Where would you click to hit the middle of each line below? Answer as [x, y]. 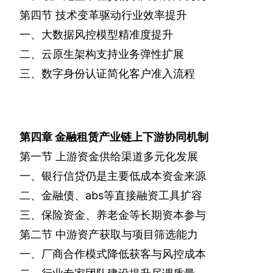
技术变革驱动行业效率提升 [121, 15]
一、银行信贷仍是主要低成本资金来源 [113, 176]
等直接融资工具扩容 [153, 196]
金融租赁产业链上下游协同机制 [132, 137]
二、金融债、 [52, 196]
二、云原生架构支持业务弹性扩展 [102, 54]
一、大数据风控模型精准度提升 [96, 35]
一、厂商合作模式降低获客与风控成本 [113, 254]
